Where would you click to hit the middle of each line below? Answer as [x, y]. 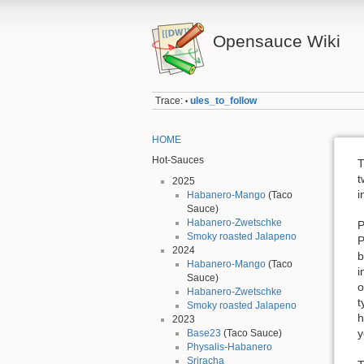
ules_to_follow [224, 101]
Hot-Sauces [178, 160]
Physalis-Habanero [229, 347]
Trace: [169, 101]
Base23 [204, 333]
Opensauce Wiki [276, 41]
